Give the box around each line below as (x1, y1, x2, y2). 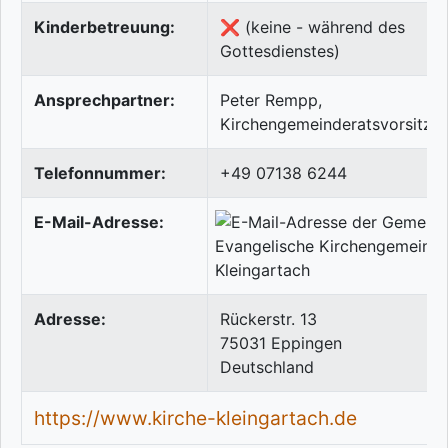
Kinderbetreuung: (34, 17, 175, 38)
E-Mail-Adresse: (34, 212, 164, 233)
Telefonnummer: (34, 163, 166, 184)
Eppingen (271, 333, 342, 354)
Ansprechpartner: (34, 90, 175, 111)
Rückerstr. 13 (220, 309, 317, 330)
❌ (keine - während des (220, 17, 405, 38)
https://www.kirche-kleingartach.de (34, 406, 357, 431)
